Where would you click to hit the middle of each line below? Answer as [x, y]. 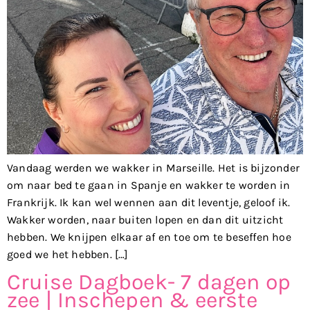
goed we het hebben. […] [68, 255]
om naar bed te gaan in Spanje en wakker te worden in [149, 185]
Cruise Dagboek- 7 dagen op [149, 282]
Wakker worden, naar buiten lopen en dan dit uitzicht [145, 220]
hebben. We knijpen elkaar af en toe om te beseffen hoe [149, 237]
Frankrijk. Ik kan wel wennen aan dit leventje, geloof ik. [149, 203]
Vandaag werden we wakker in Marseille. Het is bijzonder [154, 168]
